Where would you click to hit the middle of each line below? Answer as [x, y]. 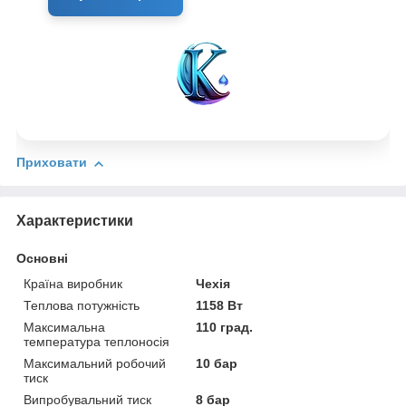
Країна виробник [73, 284]
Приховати [52, 163]
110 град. [225, 328]
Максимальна [64, 328]
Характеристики [75, 221]
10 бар [217, 364]
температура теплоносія [97, 342]
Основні [42, 259]
